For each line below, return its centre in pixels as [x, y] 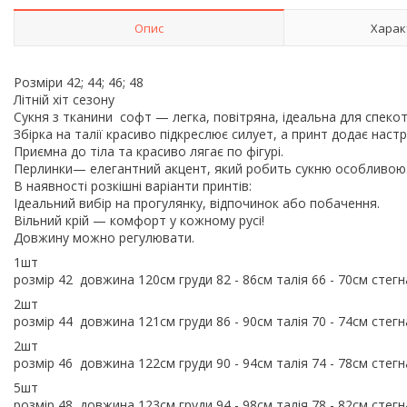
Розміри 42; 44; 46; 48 [82, 82]
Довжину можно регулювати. [106, 237]
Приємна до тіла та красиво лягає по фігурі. [152, 151]
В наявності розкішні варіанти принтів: [134, 185]
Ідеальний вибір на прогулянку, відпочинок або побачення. [199, 203]
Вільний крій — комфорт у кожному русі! [141, 220]
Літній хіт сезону [66, 99]
